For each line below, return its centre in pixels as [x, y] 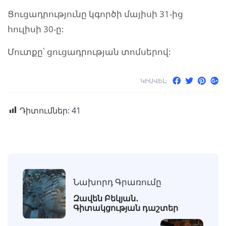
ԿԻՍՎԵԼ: [154, 81]
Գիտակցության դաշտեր [126, 208]
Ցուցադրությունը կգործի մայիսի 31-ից [95, 14]
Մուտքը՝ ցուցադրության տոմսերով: [89, 52]
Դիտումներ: [45, 110]
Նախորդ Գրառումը [117, 182]
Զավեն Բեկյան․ [106, 198]
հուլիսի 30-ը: [36, 29]
